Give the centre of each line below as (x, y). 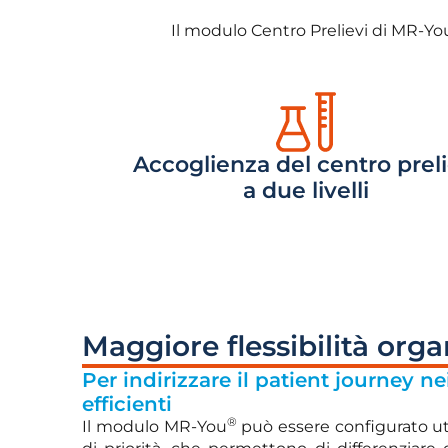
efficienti (127, 404)
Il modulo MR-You (154, 427)
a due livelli (306, 191)
